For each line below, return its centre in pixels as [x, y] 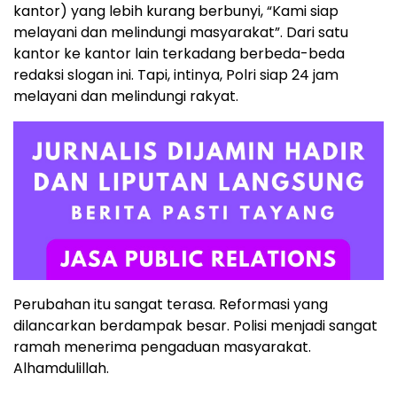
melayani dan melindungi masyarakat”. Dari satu [181, 33]
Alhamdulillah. [61, 369]
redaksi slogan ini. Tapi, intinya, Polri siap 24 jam [176, 75]
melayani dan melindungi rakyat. [126, 97]
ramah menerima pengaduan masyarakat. [162, 347]
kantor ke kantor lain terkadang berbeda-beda [179, 54]
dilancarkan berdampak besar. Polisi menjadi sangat [195, 326]
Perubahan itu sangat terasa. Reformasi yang [171, 305]
